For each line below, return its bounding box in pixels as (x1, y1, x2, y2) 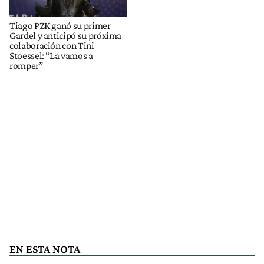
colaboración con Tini (9, 39, 94, 51)
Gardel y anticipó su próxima (9, 29, 122, 41)
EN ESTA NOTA (9, 242, 80, 255)
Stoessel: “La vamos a (9, 49, 93, 61)
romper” (9, 59, 43, 71)
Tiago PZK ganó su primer (9, 19, 111, 31)
